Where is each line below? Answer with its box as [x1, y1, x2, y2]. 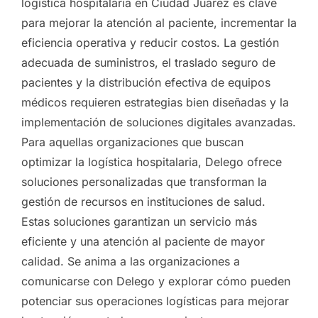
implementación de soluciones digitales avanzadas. [21, 114, 296, 129]
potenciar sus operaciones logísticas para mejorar [21, 293, 289, 308]
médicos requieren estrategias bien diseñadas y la [21, 94, 289, 109]
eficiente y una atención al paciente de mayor [21, 234, 265, 248]
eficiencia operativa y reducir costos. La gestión [21, 35, 279, 50]
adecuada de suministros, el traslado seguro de [21, 55, 275, 70]
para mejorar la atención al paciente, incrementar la [21, 15, 297, 30]
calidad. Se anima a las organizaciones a [21, 253, 240, 268]
